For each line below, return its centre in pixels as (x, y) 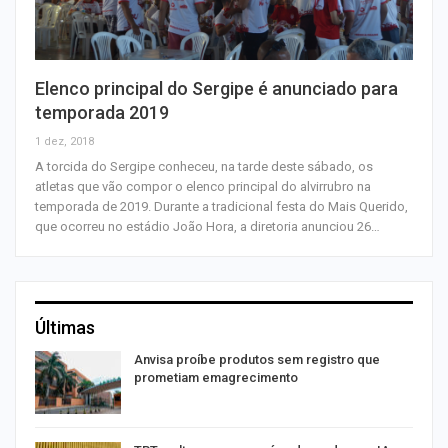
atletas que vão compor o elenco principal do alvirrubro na (203, 186)
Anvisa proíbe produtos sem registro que (257, 359)
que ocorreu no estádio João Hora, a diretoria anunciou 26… (207, 226)
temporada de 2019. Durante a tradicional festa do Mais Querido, (221, 206)
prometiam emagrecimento (216, 377)
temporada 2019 (102, 112)
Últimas (65, 327)
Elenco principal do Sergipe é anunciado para (216, 88)
